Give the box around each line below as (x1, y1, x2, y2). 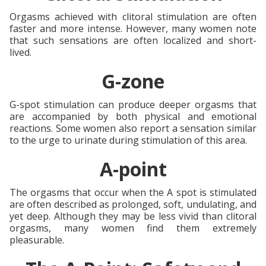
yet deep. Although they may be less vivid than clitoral (9, 209, 256, 223)
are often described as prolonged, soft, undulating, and (9, 197, 256, 211)
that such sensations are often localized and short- (9, 33, 256, 47)
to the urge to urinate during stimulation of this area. (9, 133, 247, 147)
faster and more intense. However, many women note (9, 21, 256, 35)
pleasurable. (9, 233, 64, 246)
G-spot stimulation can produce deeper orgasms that (9, 97, 256, 111)
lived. (9, 45, 31, 59)
